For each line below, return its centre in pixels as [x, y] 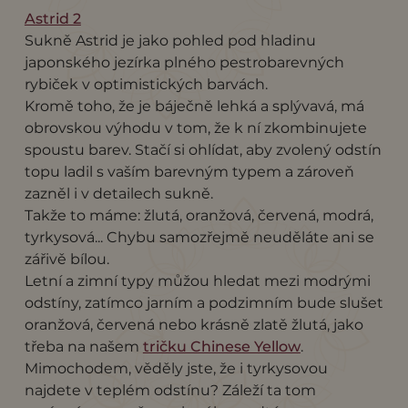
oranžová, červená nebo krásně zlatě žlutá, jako [194, 324]
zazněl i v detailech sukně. [118, 193]
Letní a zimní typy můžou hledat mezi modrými [197, 280]
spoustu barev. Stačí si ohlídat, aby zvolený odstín [203, 149]
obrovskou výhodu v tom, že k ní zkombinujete [195, 127]
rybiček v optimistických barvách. [146, 84]
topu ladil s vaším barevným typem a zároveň [189, 171]
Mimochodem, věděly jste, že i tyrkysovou [176, 368]
